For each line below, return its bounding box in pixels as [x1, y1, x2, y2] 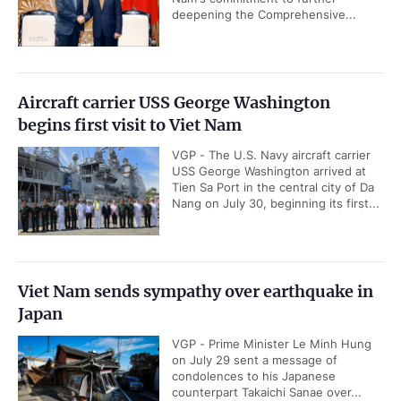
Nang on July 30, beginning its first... [172, 196, 380, 210]
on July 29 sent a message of [172, 353, 337, 367]
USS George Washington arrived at [172, 164, 366, 178]
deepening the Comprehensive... [172, 7, 356, 21]
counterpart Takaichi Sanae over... [172, 385, 362, 399]
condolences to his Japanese [172, 369, 336, 383]
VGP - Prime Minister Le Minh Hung [172, 337, 371, 351]
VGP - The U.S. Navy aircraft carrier [172, 148, 371, 162]
